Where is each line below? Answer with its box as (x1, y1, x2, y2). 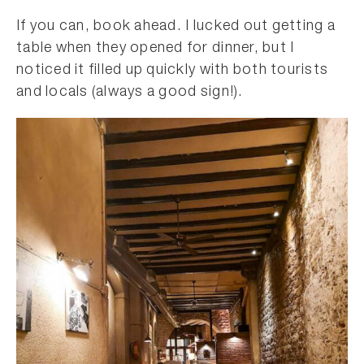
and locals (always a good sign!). (16, 85, 244, 100)
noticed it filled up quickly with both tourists (16, 63, 329, 78)
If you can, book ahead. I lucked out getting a (16, 19, 336, 34)
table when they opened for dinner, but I (16, 41, 295, 56)
